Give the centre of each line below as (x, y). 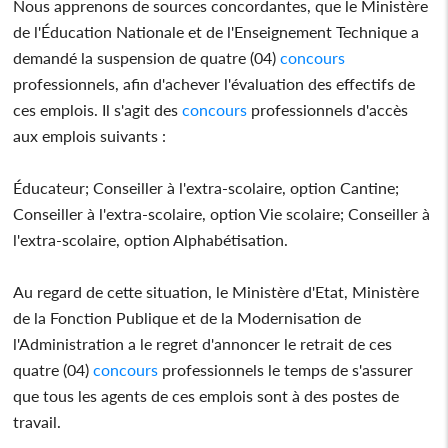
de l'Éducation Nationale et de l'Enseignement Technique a (216, 31)
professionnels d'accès (328, 109)
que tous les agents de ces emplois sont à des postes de (206, 395)
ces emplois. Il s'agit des (98, 109)
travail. (37, 421)
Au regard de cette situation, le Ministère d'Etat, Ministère (216, 291)
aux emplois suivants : (90, 135)
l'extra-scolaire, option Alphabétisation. (151, 239)
